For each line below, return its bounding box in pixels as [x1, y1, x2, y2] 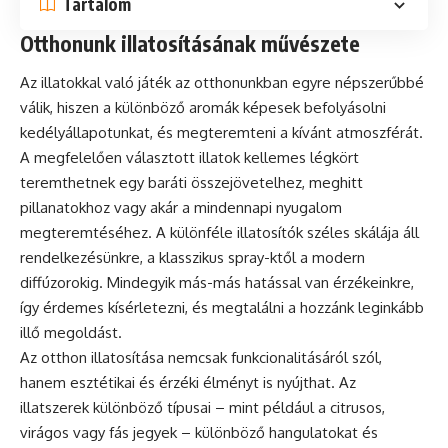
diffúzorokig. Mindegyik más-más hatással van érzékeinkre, [20, 273, 414, 293]
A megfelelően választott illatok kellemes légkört [20, 148, 359, 168]
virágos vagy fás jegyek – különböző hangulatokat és [20, 423, 378, 443]
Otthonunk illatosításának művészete [20, 29, 360, 57]
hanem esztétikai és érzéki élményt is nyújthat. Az [20, 373, 356, 393]
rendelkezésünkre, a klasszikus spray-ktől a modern [20, 248, 365, 268]
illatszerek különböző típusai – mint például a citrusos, [20, 398, 385, 418]
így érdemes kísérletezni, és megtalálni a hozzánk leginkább [20, 298, 424, 318]
